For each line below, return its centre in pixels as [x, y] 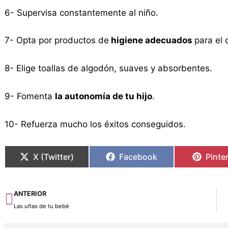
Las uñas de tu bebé [41, 206]
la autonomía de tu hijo [103, 96]
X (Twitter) [54, 157]
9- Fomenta [30, 96]
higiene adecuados [151, 40]
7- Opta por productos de [56, 40]
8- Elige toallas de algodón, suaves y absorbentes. [108, 68]
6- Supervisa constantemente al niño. [81, 12]
